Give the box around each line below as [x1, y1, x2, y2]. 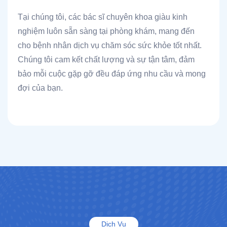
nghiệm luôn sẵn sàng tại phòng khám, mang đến [18, 27, 195, 36]
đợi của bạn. [18, 84, 63, 93]
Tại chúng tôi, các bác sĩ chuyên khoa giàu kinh [18, 13, 187, 22]
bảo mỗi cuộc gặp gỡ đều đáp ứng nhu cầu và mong [18, 69, 206, 79]
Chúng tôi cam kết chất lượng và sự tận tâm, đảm [18, 55, 195, 64]
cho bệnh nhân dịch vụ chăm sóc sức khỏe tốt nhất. [18, 41, 202, 50]
